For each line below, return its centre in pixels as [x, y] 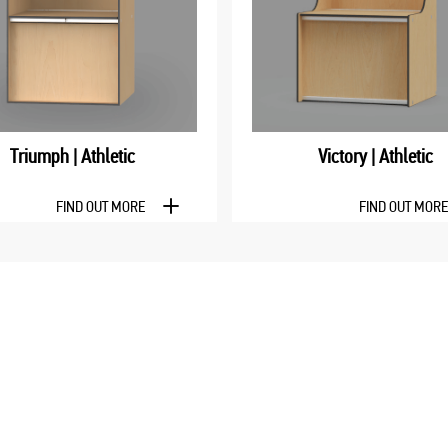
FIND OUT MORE [100, 206]
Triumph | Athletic [72, 155]
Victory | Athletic [376, 155]
